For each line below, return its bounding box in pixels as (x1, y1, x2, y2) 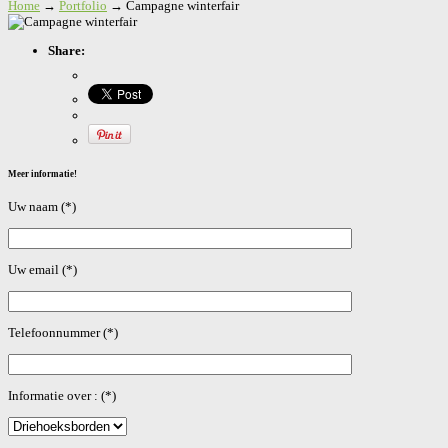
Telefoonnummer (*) (8, 325, 118, 341)
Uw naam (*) (8, 199, 76, 215)
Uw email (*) (8, 262, 77, 278)
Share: (48, 42, 85, 58)
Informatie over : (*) (8, 388, 116, 404)
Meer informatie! (8, 169, 77, 180)
